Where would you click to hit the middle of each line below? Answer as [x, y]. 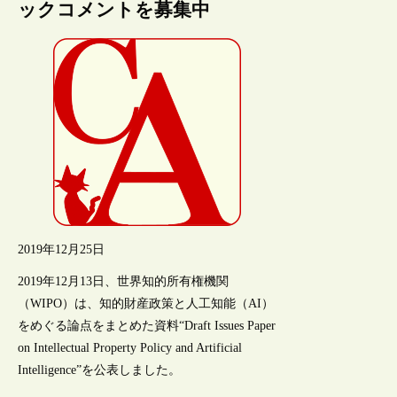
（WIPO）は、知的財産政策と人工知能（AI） [146, 303]
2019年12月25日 [62, 249]
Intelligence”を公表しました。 [100, 370]
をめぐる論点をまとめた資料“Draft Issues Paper [147, 325]
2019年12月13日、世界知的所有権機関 [124, 281]
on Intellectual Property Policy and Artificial [130, 347]
